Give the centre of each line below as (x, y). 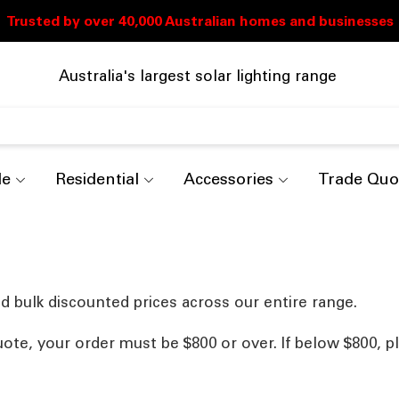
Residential (97, 179)
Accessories (228, 179)
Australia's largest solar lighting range (197, 75)
